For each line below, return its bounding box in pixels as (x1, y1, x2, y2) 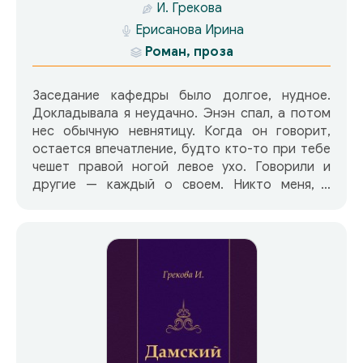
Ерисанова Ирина (135, 21, 244, 38)
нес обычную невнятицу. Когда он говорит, (32, 122, 331, 139)
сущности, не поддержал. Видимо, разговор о (32, 194, 331, 211)
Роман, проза (145, 43, 233, 60)
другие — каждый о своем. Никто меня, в (32, 176, 331, 193)
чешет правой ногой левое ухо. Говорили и (32, 158, 331, 175)
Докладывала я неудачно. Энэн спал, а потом (32, 105, 331, 122)
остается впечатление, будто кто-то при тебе (32, 140, 331, 157)
